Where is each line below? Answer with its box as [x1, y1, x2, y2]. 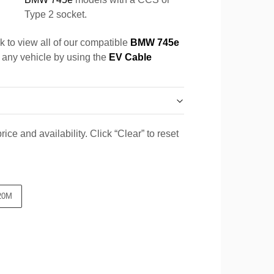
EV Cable [109, 52, 152, 62]
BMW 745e [130, 37, 179, 48]
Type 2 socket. [24, 9, 87, 20]
